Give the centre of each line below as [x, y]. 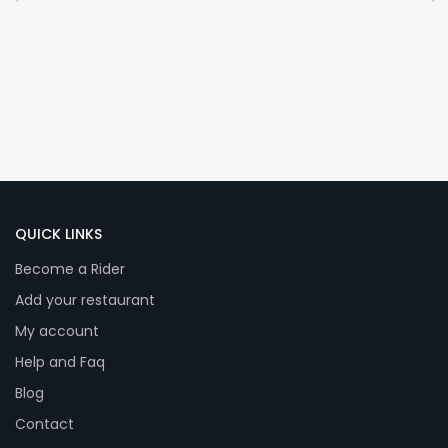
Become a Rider [70, 268]
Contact [44, 423]
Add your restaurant [85, 299]
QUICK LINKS [58, 233]
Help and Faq [60, 361]
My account [57, 330]
